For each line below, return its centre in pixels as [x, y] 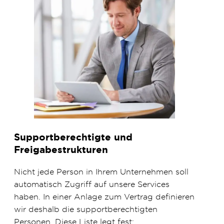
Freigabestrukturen [61, 150]
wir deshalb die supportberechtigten [86, 209]
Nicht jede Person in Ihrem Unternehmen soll [101, 172]
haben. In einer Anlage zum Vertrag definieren [104, 197]
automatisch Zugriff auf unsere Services [92, 184]
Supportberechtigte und [73, 137]
